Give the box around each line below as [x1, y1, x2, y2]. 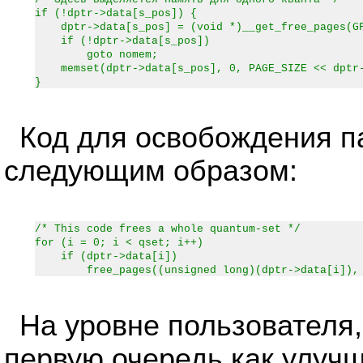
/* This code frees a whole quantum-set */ [35, 223, 301, 235]
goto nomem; [35, 49, 158, 61]
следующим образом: [4, 155, 297, 187]
